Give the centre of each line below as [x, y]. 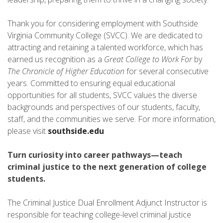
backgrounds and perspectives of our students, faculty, [104, 107]
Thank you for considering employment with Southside [103, 23]
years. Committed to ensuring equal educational [91, 83]
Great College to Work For [148, 59]
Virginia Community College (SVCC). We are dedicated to [105, 35]
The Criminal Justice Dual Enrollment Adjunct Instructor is [107, 202]
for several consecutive [167, 71]
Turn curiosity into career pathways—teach [95, 155]
